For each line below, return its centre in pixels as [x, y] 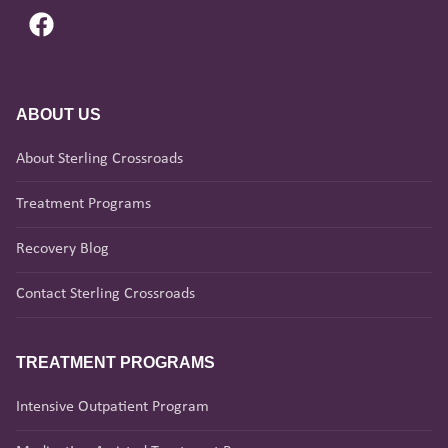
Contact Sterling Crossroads [105, 294]
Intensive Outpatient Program [112, 407]
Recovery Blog [62, 249]
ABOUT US [58, 114]
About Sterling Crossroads [99, 158]
